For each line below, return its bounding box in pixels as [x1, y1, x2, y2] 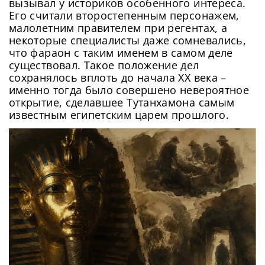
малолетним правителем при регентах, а [9, 20, 228, 35]
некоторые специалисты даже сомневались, [9, 33, 247, 47]
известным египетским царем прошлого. [9, 107, 229, 122]
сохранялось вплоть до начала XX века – [9, 70, 227, 85]
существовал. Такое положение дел [9, 57, 199, 72]
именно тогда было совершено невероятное [9, 82, 250, 97]
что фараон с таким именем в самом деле [9, 45, 233, 60]
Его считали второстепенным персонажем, [9, 8, 240, 22]
